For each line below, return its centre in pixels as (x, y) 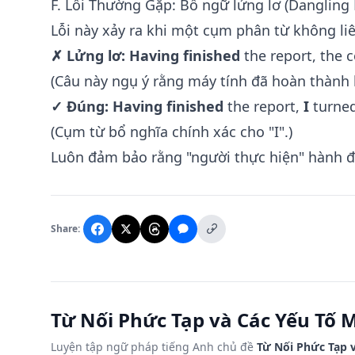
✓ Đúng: (80, 106)
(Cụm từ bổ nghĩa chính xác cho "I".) (172, 132)
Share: (65, 229)
